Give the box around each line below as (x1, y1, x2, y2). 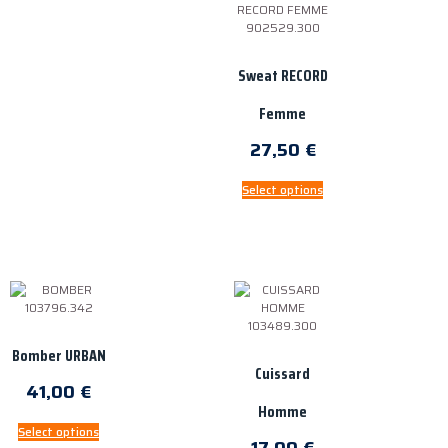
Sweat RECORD (237, 62, 328, 88)
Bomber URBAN (11, 343, 106, 369)
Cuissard (255, 361, 311, 387)
